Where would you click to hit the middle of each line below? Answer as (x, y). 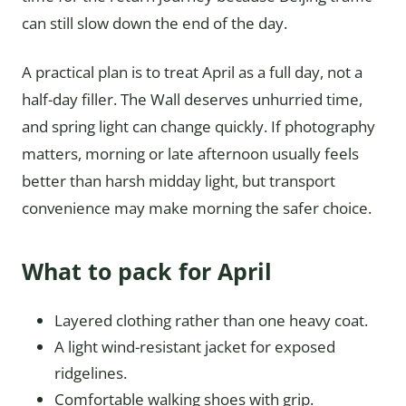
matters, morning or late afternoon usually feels (190, 154)
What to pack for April (147, 271)
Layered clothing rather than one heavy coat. (211, 320)
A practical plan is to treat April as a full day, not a (192, 72)
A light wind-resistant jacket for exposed (195, 347)
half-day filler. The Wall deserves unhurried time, (192, 99)
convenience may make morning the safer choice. (197, 208)
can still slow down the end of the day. (155, 23)
